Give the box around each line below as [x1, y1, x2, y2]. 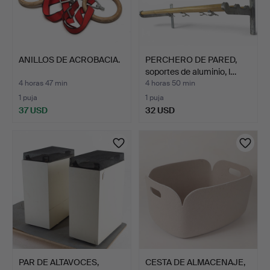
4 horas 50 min [145, 78, 195, 88]
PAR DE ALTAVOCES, [19, 256, 99, 268]
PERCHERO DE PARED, [145, 54, 237, 65]
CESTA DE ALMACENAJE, [145, 256, 245, 268]
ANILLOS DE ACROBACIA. [19, 54, 120, 65]
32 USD [145, 104, 175, 116]
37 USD [19, 104, 48, 116]
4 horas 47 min [19, 78, 67, 88]
